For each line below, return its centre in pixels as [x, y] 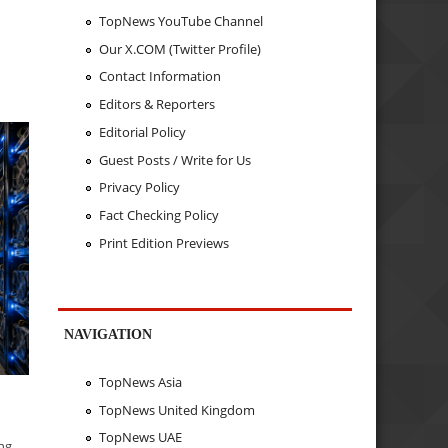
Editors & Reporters [156, 104]
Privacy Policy [139, 187]
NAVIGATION [108, 333]
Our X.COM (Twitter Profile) [179, 48]
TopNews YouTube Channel [180, 20]
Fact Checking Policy [158, 215]
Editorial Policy [142, 131]
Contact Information [159, 76]
